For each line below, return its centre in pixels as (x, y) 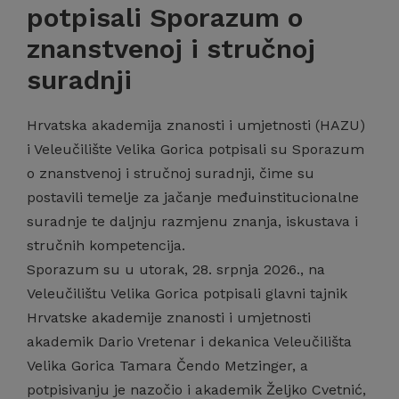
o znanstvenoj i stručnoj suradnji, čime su (171, 173)
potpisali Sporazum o (165, 17)
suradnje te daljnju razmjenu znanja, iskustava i (192, 221)
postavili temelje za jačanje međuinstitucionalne (193, 197)
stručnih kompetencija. (106, 245)
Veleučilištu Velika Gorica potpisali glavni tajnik (187, 293)
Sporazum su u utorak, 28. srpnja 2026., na (176, 269)
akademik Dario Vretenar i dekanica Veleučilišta (189, 342)
